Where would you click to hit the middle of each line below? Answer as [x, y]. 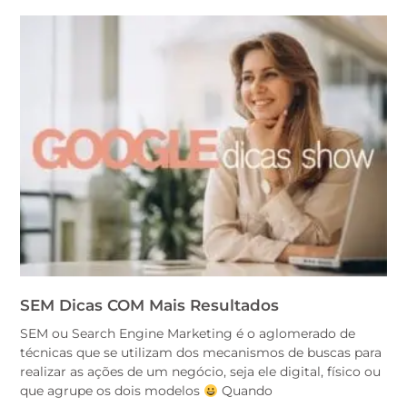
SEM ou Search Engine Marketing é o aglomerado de [188, 334]
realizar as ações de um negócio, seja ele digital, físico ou [200, 372]
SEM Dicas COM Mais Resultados [149, 306]
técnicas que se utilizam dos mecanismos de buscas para [201, 353]
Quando [245, 391]
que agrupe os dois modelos [112, 391]
